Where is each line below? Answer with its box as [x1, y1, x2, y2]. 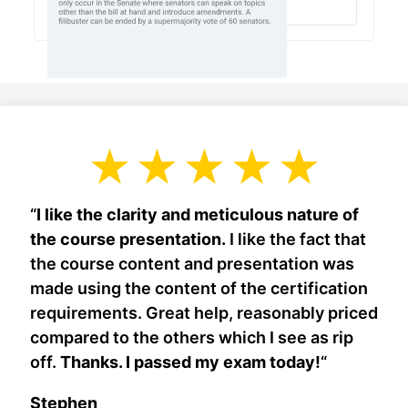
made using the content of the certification [30, 278, 368, 298]
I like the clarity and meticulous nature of [36, 204, 359, 224]
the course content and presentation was [30, 253, 354, 273]
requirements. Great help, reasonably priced [30, 302, 378, 322]
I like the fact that [226, 229, 366, 249]
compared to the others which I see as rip [30, 327, 353, 347]
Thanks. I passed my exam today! [60, 352, 321, 372]
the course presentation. [30, 229, 226, 249]
